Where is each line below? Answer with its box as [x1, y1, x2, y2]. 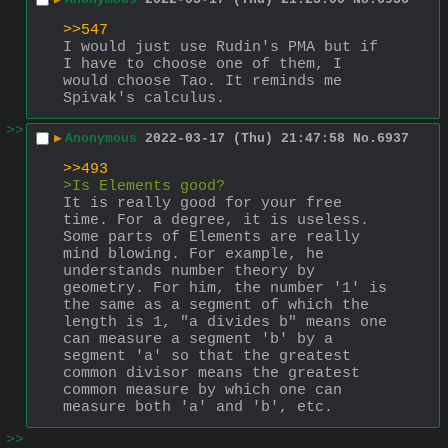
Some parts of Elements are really [63, 228, 360, 246]
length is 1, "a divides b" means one [63, 313, 387, 331]
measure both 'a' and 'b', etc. [63, 398, 333, 416]
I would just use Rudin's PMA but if [63, 38, 378, 56]
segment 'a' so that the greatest [63, 347, 351, 365]
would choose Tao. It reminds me [63, 72, 342, 90]
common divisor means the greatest [63, 364, 360, 382]
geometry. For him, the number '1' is [63, 279, 387, 297]
